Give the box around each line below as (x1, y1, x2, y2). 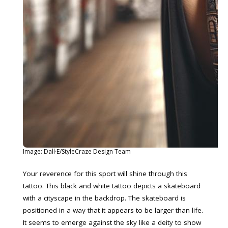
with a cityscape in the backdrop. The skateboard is (23, 193, 186, 203)
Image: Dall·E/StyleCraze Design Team (23, 147, 131, 156)
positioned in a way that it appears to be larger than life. (23, 205, 203, 215)
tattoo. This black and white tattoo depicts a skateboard (23, 181, 201, 190)
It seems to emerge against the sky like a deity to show (23, 217, 201, 227)
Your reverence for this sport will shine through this (23, 168, 187, 178)
